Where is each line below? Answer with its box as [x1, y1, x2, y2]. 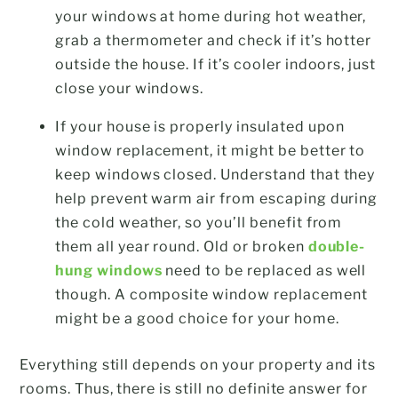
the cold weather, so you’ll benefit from [55, 213, 343, 231]
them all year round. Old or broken [55, 237, 308, 255]
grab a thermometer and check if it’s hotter [55, 31, 372, 49]
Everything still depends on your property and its [20, 355, 377, 373]
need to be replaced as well [162, 261, 367, 279]
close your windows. [55, 79, 204, 97]
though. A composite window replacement [55, 285, 368, 303]
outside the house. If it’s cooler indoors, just [55, 55, 377, 73]
